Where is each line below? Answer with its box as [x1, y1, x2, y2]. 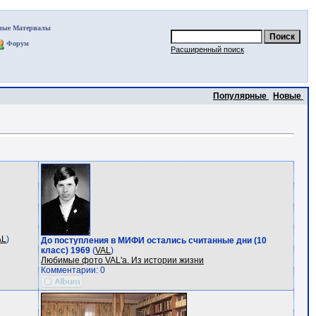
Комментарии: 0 [41, 265, 105, 275]
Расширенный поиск [171, 45, 244, 54]
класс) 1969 [41, 245, 90, 255]
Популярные [213, 91, 269, 101]
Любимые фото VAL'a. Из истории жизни [41, 255, 204, 265]
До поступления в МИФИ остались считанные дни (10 [41, 236, 267, 245]
